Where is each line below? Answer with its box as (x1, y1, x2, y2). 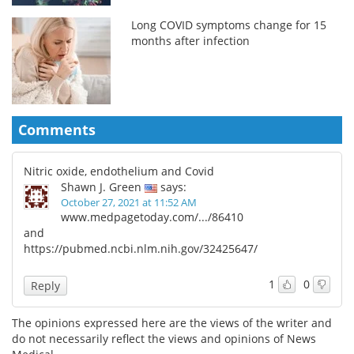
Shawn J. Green (61, 179, 141, 194)
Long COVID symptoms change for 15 (131, 17, 327, 32)
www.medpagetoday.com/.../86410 (61, 209, 243, 224)
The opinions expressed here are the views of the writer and (12, 314, 332, 330)
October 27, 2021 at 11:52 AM (61, 194, 197, 209)
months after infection (131, 32, 250, 48)
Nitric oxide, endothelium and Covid (24, 163, 214, 179)
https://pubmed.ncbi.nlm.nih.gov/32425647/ (24, 240, 258, 256)
